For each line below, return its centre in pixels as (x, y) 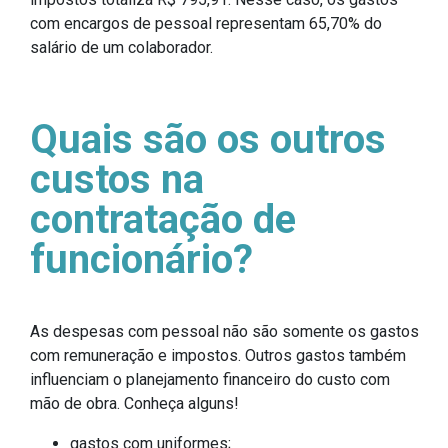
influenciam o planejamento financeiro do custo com (210, 380)
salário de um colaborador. (121, 48)
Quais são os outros (208, 140)
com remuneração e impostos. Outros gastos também (218, 356)
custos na (117, 180)
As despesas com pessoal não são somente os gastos (224, 332)
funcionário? (141, 260)
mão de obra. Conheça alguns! (134, 404)
